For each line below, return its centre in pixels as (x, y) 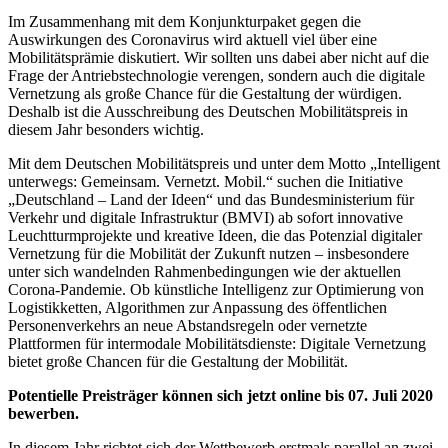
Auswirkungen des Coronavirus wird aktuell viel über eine (192, 40)
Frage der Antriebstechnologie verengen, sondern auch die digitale (216, 76)
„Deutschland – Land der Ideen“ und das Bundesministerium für (211, 200)
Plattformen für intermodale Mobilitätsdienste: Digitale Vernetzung (217, 344)
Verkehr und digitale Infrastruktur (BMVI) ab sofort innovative (205, 218)
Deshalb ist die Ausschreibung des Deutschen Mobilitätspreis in (208, 112)
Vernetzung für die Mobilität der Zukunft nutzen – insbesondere (208, 254)
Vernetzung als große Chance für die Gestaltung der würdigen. (205, 94)
